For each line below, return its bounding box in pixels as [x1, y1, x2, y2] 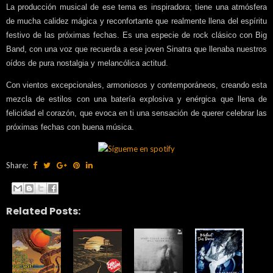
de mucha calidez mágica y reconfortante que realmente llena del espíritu [6, 16, 267, 26]
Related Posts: [6, 204, 80, 218]
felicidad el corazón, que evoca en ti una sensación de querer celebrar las [6, 108, 267, 118]
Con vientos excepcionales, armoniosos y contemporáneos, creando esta [6, 80, 267, 90]
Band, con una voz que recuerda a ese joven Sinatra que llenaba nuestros [6, 44, 267, 54]
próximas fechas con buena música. [6, 122, 134, 132]
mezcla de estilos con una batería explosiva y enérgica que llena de [6, 94, 267, 104]
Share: [6, 160, 30, 170]
